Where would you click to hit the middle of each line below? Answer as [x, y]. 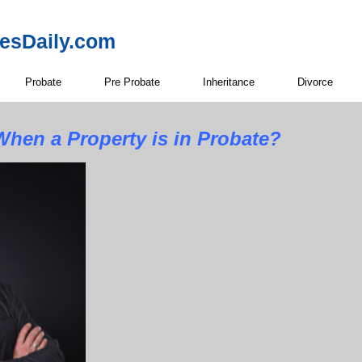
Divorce [315, 82]
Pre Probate [132, 82]
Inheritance [229, 82]
